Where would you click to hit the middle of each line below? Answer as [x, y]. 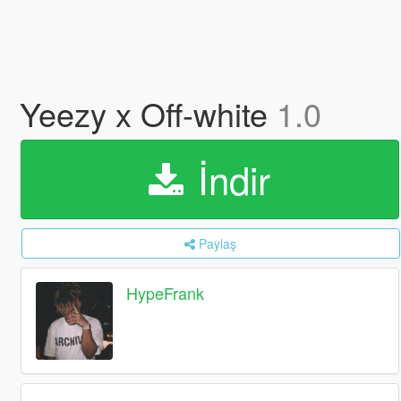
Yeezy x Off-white [148, 113]
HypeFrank [166, 293]
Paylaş [218, 243]
